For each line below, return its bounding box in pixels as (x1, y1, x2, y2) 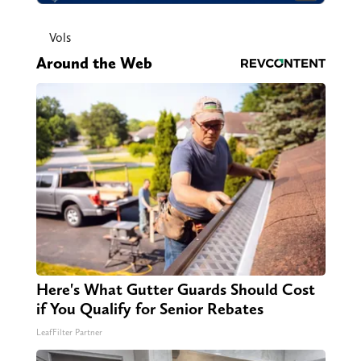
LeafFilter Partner (35, 327, 102, 338)
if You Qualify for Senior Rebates (35, 299, 263, 319)
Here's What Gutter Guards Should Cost (35, 280, 315, 300)
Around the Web (35, 53, 152, 73)
